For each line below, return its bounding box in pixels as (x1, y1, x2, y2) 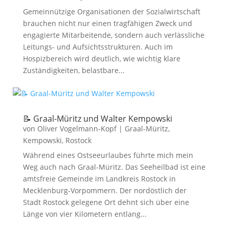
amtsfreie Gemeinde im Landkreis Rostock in (22, 174, 176, 184)
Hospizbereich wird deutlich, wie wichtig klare (22, 54, 180, 63)
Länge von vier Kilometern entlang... (22, 209, 147, 219)
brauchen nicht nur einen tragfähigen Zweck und (22, 18, 192, 28)
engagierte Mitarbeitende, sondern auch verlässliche (22, 30, 204, 40)
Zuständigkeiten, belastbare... (22, 65, 125, 75)
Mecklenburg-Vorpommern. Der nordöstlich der (22, 186, 187, 195)
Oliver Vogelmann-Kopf (37, 124, 117, 133)
